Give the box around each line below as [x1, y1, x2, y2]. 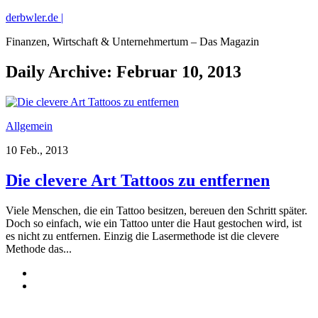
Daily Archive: [6, 62, 116, 81]
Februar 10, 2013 [116, 62, 241, 81]
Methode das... [6, 242, 72, 255]
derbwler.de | [6, 11, 63, 23]
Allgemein [6, 119, 53, 132]
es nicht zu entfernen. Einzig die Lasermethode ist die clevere [6, 229, 279, 242]
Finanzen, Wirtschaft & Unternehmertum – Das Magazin [6, 35, 259, 48]
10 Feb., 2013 [6, 143, 68, 156]
